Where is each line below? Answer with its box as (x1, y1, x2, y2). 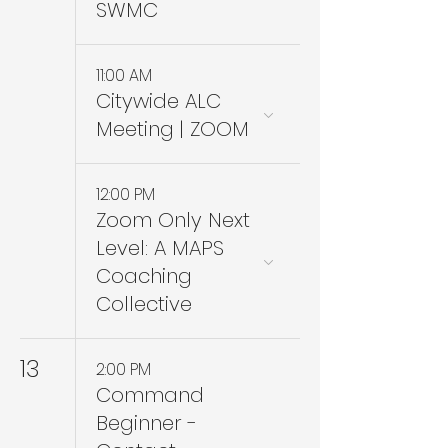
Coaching (96, 262, 192, 290)
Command (96, 381, 204, 409)
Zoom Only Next (96, 206, 250, 234)
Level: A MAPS (96, 234, 224, 262)
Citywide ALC (96, 87, 221, 115)
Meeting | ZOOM (96, 115, 249, 143)
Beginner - (96, 409, 197, 437)
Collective (96, 290, 192, 318)
